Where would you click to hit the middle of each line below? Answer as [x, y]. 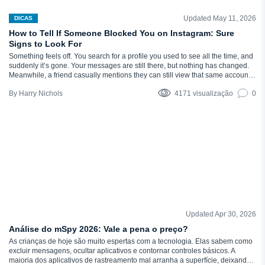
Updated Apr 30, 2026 [221, 214]
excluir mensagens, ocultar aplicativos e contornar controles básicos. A [122, 251]
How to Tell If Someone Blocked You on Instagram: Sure [122, 33]
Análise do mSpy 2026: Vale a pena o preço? [98, 229]
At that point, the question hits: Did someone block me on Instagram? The [126, 85]
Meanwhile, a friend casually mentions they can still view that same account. [130, 75]
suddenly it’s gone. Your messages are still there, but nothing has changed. [129, 66]
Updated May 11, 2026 [220, 18]
